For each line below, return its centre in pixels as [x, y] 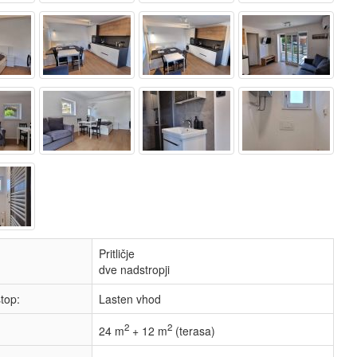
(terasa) [194, 330]
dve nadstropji [134, 269]
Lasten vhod [130, 299]
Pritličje [117, 253]
